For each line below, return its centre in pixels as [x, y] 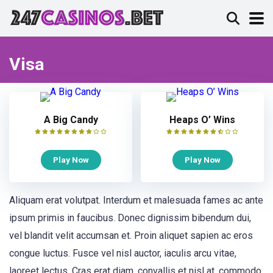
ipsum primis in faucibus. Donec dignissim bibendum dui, [130, 218]
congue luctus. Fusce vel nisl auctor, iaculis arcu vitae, [123, 253]
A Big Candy [71, 120]
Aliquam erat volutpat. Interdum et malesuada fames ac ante [136, 200]
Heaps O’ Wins [202, 120]
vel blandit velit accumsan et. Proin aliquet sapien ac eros [131, 236]
